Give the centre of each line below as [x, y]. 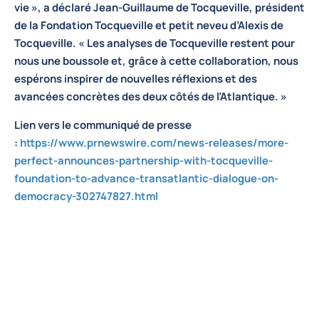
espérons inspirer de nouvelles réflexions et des [136, 79]
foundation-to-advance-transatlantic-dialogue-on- [146, 178]
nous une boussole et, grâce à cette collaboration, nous [156, 61]
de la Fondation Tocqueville [84, 26]
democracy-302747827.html [86, 196]
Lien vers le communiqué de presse [103, 125]
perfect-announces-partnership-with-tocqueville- [143, 160]
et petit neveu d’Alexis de [218, 26]
